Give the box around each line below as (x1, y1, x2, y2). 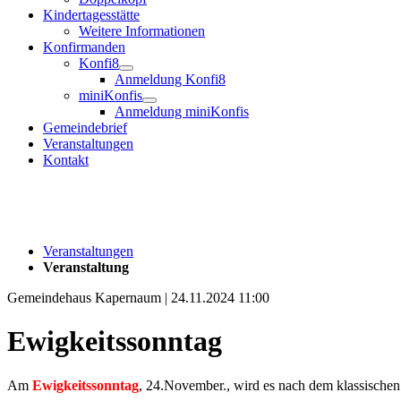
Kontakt (43, 151, 89, 167)
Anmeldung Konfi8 (115, 71, 226, 87)
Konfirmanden (43, 38, 125, 55)
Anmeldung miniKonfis (115, 103, 249, 119)
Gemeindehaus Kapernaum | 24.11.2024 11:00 (7, 289, 269, 305)
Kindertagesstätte (43, 6, 140, 22)
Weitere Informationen (79, 22, 205, 38)
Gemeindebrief (43, 119, 127, 135)
